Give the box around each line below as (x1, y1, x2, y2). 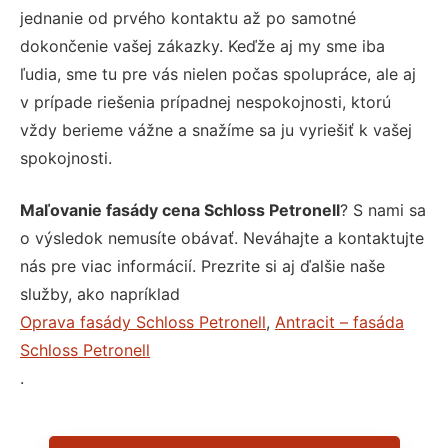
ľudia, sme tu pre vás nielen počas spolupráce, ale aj (20, 63, 416, 84)
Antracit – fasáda (275, 311, 404, 332)
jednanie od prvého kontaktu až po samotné (20, 7, 356, 28)
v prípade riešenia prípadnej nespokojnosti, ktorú (20, 91, 391, 112)
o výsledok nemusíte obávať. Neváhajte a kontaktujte (20, 227, 424, 248)
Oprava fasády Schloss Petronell (20, 311, 266, 332)
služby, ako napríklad (20, 283, 180, 304)
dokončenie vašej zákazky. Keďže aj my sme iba (20, 35, 385, 56)
